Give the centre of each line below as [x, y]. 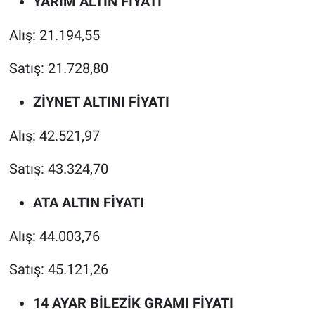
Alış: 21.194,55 [54, 36]
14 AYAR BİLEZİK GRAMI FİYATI [133, 303]
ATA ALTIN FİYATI [88, 203]
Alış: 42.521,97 [54, 136]
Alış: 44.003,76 [54, 237]
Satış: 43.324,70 [58, 169]
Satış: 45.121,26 [58, 270]
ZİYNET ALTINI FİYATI [101, 102]
